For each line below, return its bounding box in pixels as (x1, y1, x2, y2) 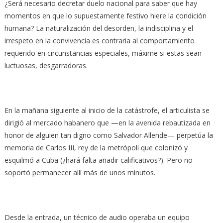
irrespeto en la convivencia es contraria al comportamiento (4, 35, 195, 45)
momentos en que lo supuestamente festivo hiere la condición (4, 10, 207, 20)
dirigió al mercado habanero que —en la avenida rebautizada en (4, 117, 211, 127)
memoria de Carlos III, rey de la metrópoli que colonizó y (4, 142, 188, 152)
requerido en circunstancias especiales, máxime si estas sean (4, 48, 202, 58)
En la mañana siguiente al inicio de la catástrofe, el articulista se (4, 105, 210, 115)
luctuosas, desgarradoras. (4, 60, 88, 70)
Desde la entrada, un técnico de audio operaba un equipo (4, 212, 190, 222)
